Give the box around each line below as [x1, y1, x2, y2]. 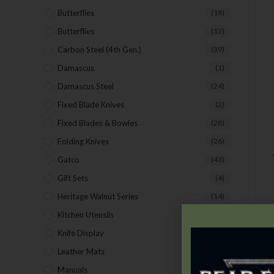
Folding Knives [57, 136, 109, 146]
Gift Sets [57, 173, 88, 183]
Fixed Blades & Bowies [57, 118, 138, 128]
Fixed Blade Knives [57, 100, 124, 109]
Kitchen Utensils [57, 210, 114, 220]
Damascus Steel [57, 81, 114, 91]
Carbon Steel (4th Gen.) [57, 45, 141, 54]
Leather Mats [57, 246, 105, 256]
